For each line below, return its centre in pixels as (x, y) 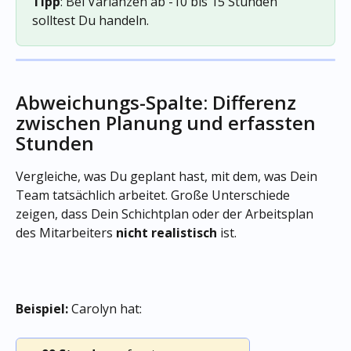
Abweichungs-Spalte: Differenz (158, 103)
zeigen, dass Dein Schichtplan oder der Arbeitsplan (166, 214)
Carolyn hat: (105, 309)
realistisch (184, 233)
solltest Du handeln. (92, 20)
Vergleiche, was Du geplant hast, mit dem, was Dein (168, 177)
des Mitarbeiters (66, 233)
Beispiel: (42, 309)
